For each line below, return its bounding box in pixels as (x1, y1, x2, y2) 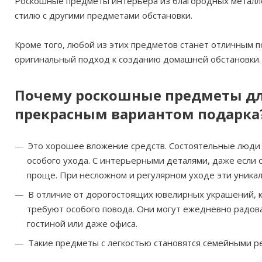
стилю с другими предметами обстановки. (15, 9, 192, 21)
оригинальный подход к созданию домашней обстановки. (15, 53, 261, 65)
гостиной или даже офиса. (27, 218, 137, 229)
